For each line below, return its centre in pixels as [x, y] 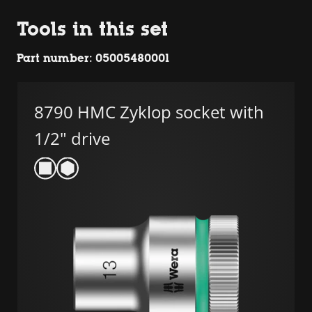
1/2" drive [72, 138]
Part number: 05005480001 [93, 58]
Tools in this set [92, 28]
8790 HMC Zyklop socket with [149, 111]
